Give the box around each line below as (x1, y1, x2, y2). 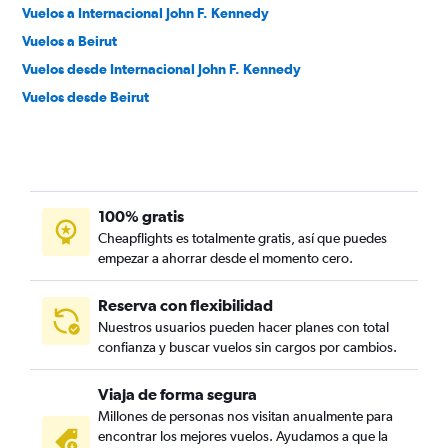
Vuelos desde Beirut (22, 89, 149, 105)
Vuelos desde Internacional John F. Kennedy (22, 61, 301, 77)
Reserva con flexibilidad (98, 296, 273, 314)
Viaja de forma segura (98, 385, 257, 403)
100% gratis (98, 207, 184, 225)
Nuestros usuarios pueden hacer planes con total (98, 319, 389, 335)
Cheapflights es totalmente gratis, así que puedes (98, 230, 387, 246)
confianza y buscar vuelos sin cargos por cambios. (98, 339, 397, 355)
